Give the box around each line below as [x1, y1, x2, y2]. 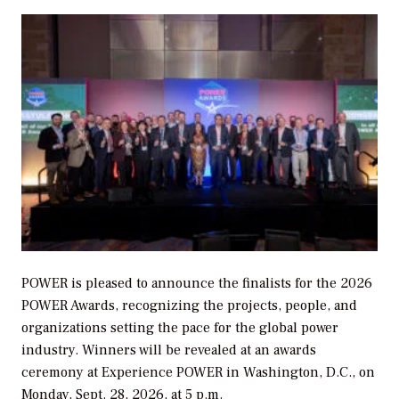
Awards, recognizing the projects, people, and [68, 297, 357, 315]
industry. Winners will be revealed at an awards [21, 341, 316, 360]
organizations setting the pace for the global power [21, 319, 338, 338]
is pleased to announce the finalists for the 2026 [68, 274, 372, 293]
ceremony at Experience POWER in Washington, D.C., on [21, 363, 375, 382]
